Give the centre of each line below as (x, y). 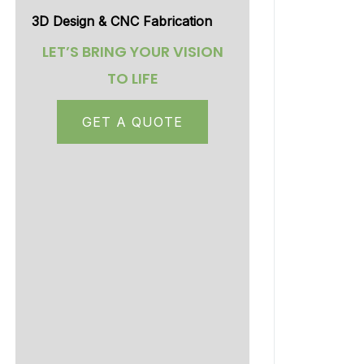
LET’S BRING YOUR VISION (132, 52)
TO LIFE (132, 78)
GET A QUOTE (132, 122)
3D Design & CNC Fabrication (122, 21)
